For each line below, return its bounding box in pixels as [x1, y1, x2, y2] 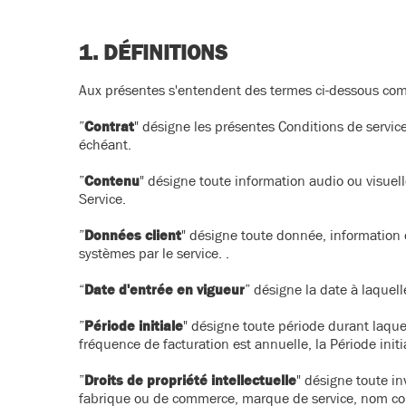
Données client [84, 227, 181, 243]
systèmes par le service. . [79, 245, 229, 261]
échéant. [79, 136, 135, 152]
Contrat [84, 118, 134, 134]
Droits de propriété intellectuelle [84, 372, 296, 388]
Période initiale [84, 317, 183, 333]
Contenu [84, 172, 140, 188]
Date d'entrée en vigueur [84, 281, 245, 297]
